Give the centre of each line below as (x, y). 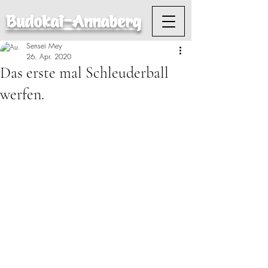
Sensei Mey (44, 46)
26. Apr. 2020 (49, 57)
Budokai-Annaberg (74, 22)
